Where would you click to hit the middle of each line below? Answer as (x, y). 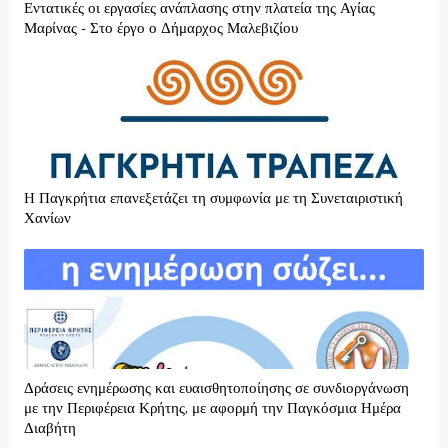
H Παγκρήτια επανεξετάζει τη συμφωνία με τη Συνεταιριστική (213, 199)
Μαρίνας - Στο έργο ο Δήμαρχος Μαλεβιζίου (160, 29)
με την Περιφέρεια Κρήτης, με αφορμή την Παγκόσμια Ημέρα (212, 409)
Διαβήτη (49, 429)
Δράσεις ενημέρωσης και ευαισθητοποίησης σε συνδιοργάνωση (216, 389)
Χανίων (47, 219)
